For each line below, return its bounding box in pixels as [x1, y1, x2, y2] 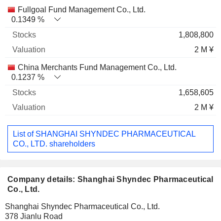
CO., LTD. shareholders [13, 139, 95, 148]
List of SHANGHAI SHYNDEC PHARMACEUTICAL [13, 129, 196, 138]
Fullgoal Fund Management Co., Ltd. [18, 5, 146, 14]
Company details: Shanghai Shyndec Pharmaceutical [7, 175, 214, 184]
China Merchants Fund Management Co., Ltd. [18, 63, 177, 72]
